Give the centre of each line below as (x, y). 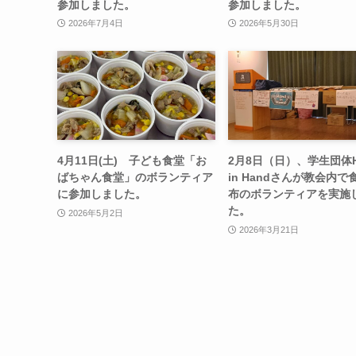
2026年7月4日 (95, 23)
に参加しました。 (102, 194)
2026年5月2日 (95, 213)
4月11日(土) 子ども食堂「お (132, 161)
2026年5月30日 (269, 23)
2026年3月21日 (269, 229)
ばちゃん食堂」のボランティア (135, 178)
